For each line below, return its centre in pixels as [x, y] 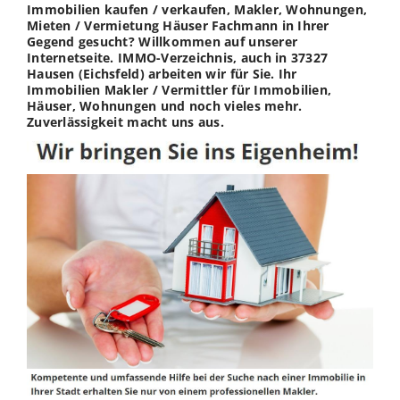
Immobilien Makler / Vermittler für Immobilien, [179, 89]
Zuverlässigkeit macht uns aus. [125, 121]
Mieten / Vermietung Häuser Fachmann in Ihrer [178, 25]
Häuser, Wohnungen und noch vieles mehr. [165, 105]
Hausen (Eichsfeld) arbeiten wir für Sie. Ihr [162, 73]
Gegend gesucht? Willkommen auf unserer [162, 41]
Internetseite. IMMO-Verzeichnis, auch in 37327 [178, 57]
